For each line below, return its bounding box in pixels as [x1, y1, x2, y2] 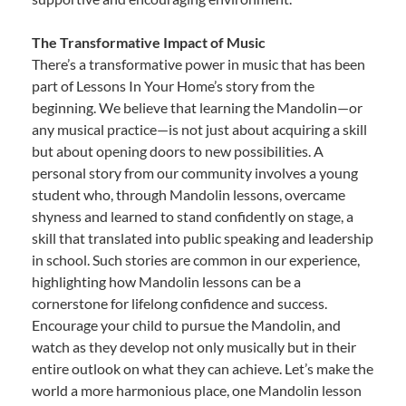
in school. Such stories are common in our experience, [32, 250, 360, 268]
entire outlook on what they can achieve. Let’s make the [32, 359, 373, 377]
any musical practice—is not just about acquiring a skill [32, 120, 367, 138]
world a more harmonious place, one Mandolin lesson [32, 381, 362, 399]
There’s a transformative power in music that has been [32, 54, 365, 72]
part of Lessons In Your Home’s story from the [32, 76, 314, 94]
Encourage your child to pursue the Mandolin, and [32, 315, 341, 333]
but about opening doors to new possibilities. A [32, 141, 324, 159]
